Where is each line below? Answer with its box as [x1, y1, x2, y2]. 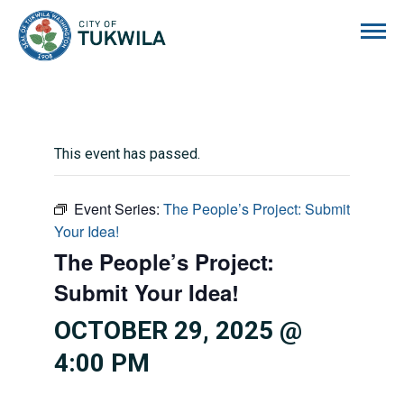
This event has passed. [54, 145, 200, 162]
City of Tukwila [166, 11, 258, 28]
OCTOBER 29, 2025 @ [54, 316, 302, 345]
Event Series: [74, 198, 163, 219]
